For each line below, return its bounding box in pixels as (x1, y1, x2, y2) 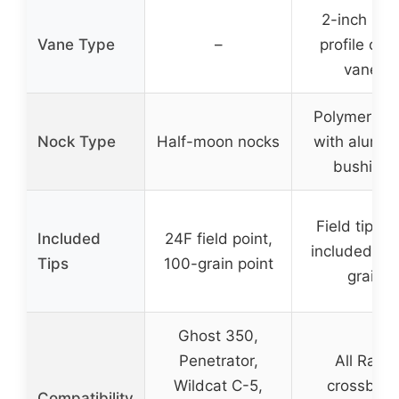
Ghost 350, (178, 326, 258, 345)
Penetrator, (178, 351, 258, 370)
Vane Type (37, 35, 115, 53)
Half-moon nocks (157, 132, 280, 151)
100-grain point (163, 254, 273, 273)
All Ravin (334, 351, 396, 370)
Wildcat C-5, (174, 376, 263, 395)
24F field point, (164, 229, 273, 248)
